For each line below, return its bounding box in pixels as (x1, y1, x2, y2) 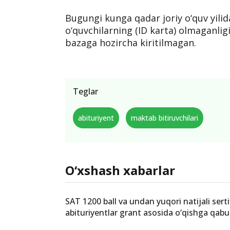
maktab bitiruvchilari (131, 113, 199, 123)
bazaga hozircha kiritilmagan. (65, 36, 197, 49)
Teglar (73, 86, 99, 97)
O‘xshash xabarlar (65, 162, 176, 179)
